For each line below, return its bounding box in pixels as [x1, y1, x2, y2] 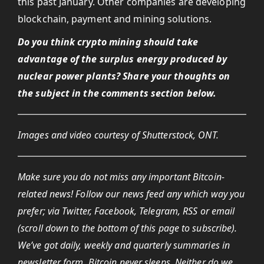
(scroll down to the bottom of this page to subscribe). [18, 222, 237, 235]
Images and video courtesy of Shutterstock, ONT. [18, 128, 219, 141]
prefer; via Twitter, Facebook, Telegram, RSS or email [18, 204, 235, 217]
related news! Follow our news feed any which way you [18, 187, 245, 200]
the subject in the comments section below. [18, 87, 217, 100]
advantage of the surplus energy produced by [18, 52, 227, 65]
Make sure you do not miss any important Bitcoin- [18, 170, 225, 183]
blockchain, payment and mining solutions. [18, 12, 212, 25]
